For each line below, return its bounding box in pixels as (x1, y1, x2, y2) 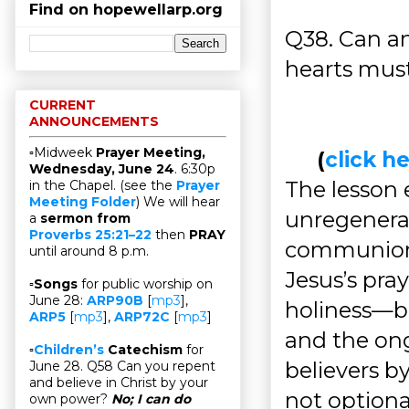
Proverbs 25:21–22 (29, 226, 152, 244)
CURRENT (29, 97, 96, 114)
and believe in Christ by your (29, 374, 208, 392)
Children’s (34, 341, 104, 359)
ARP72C (114, 309, 170, 326)
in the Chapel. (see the (29, 177, 176, 194)
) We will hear (136, 194, 220, 211)
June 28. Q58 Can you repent (29, 358, 215, 375)
